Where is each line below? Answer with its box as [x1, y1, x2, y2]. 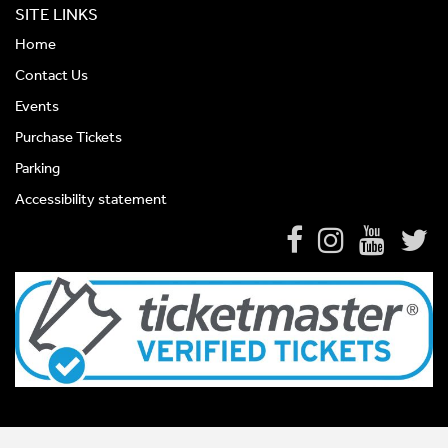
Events [15, 97, 59, 116]
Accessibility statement [15, 190, 167, 209]
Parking [15, 159, 60, 178]
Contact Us [15, 66, 88, 85]
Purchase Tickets [15, 128, 122, 147]
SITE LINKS [15, 4, 98, 25]
